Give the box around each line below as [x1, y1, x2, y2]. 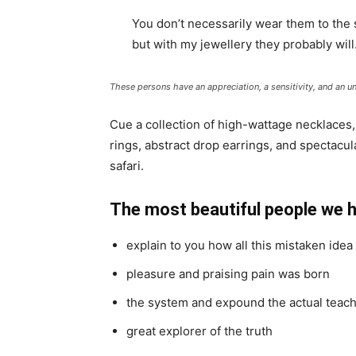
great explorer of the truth [126, 323, 273, 339]
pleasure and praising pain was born [126, 266, 330, 281]
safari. [110, 158, 144, 173]
